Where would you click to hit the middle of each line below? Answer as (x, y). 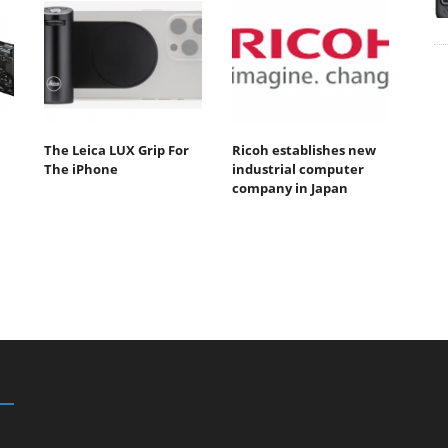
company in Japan (289, 187)
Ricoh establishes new (303, 149)
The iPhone (81, 168)
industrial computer (297, 168)
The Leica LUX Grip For (116, 149)
